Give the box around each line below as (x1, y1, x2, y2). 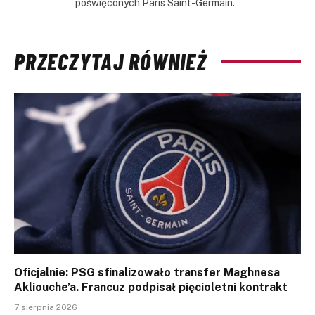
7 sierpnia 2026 (14, 302, 77, 313)
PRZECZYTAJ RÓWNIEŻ (14, 47, 207, 75)
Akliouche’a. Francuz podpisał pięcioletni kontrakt (14, 281, 288, 295)
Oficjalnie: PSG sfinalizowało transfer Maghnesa (14, 266, 280, 280)
